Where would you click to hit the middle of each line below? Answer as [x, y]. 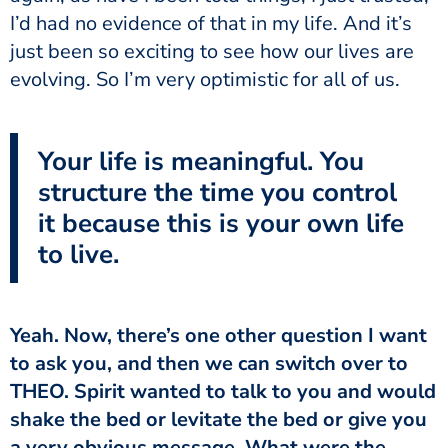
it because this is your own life [221, 223]
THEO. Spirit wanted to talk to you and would [223, 391]
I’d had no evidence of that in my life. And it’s [211, 23]
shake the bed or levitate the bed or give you [218, 419]
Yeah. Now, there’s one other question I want [218, 335]
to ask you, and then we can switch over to [209, 363]
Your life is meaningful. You [201, 161]
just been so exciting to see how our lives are [212, 51]
